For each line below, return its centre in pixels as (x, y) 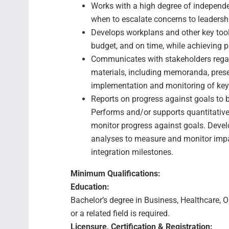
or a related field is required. (120, 213)
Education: (90, 187)
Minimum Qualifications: (116, 174)
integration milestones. (132, 152)
